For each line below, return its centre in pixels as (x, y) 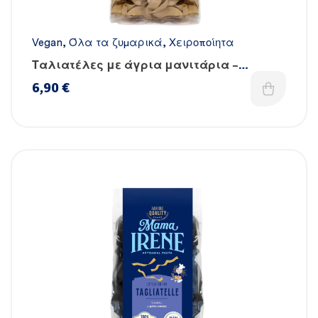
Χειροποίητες (72, 81)
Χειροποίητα (202, 43)
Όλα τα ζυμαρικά (116, 43)
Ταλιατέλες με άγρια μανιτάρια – (135, 66)
